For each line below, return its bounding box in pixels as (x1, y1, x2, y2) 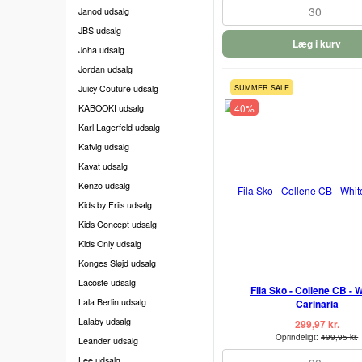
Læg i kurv (293, 36, 342, 51)
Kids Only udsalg (78, 237, 141, 250)
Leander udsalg (78, 334, 138, 347)
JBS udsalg (78, 23, 121, 36)
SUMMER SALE (234, 82, 289, 94)
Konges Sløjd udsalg (78, 256, 156, 269)
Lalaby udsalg (78, 314, 131, 327)
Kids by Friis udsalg (78, 198, 152, 211)
